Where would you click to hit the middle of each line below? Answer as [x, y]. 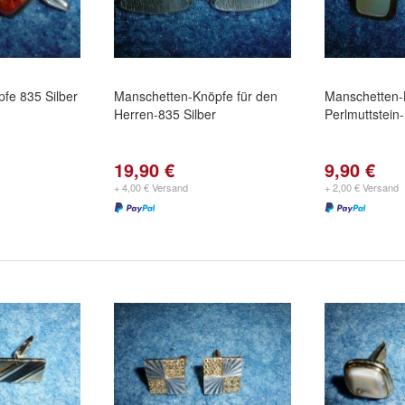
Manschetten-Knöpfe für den [196, 96]
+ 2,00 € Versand [362, 187]
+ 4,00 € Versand [151, 187]
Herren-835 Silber [165, 114]
